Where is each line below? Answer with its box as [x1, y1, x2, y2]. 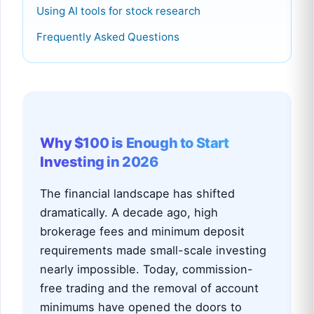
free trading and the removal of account [40, 281, 259, 296]
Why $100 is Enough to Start [40, 135, 229, 152]
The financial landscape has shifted [40, 186, 235, 201]
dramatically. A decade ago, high [40, 205, 219, 220]
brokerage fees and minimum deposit [40, 224, 245, 239]
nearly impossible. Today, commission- [40, 262, 254, 277]
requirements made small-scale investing [40, 243, 267, 258]
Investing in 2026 [40, 153, 158, 171]
